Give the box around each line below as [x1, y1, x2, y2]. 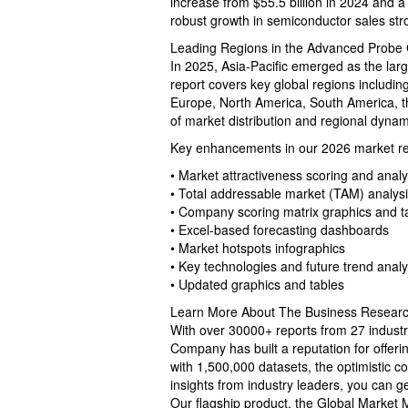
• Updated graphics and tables [170, 274, 344, 293]
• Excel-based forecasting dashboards [170, 219, 389, 239]
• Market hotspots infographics [170, 238, 345, 257]
